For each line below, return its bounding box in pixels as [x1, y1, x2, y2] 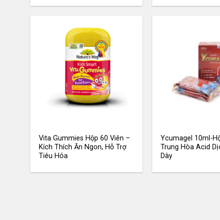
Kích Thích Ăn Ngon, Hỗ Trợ [39, 143, 127, 152]
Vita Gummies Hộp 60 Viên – [39, 134, 131, 143]
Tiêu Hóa [39, 152, 68, 161]
